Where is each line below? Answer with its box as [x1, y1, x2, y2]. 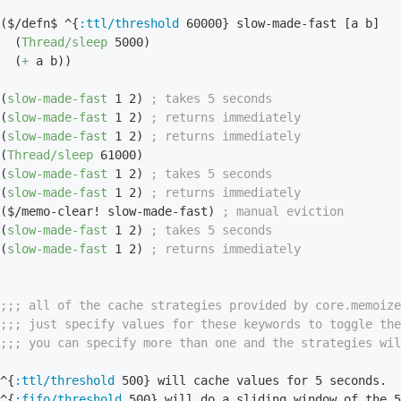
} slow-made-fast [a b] [222, 16, 380, 31]
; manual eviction [222, 204, 344, 219]
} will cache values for [143, 373, 315, 388]
